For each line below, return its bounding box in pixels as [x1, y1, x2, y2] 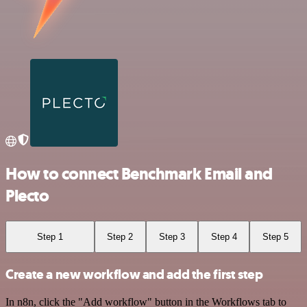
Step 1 [36, 231, 63, 242]
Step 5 [262, 231, 289, 242]
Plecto [5, 184, 49, 207]
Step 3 [158, 231, 185, 242]
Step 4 [210, 231, 237, 242]
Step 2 [107, 231, 134, 242]
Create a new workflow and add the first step [5, 266, 263, 283]
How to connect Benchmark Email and [5, 162, 273, 185]
